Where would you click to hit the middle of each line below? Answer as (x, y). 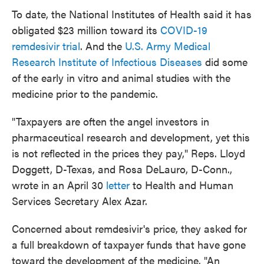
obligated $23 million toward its (86, 30)
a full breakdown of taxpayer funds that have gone (129, 245)
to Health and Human (181, 185)
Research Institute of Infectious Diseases (107, 62)
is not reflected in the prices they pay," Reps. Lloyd (128, 153)
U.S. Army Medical (168, 46)
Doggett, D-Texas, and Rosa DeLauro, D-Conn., (122, 169)
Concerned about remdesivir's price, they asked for (129, 229)
